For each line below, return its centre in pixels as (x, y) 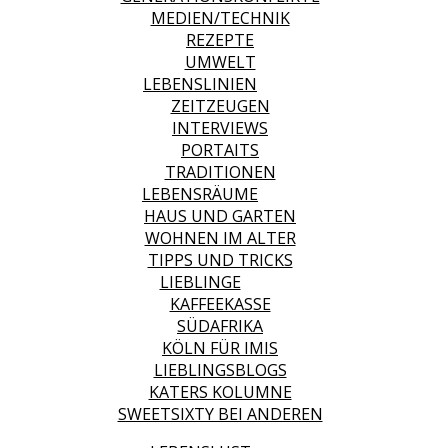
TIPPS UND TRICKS (220, 260)
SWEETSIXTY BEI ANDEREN (220, 414)
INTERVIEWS (220, 128)
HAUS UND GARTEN (220, 216)
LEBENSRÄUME (200, 194)
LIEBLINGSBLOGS (220, 370)
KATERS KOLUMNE (220, 392)
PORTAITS (220, 150)
